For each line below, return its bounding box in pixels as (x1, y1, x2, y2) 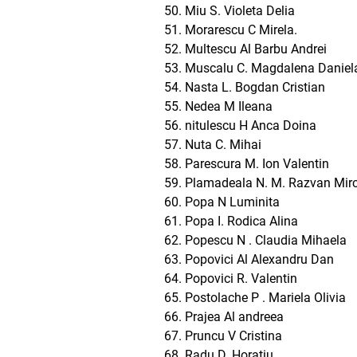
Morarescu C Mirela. (185, 22, 297, 37)
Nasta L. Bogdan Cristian (185, 80, 325, 95)
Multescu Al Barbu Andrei (185, 41, 327, 57)
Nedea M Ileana (185, 99, 273, 114)
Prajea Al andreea (185, 309, 284, 324)
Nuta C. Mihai (185, 137, 261, 152)
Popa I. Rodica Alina (185, 214, 298, 229)
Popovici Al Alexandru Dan (185, 252, 334, 267)
